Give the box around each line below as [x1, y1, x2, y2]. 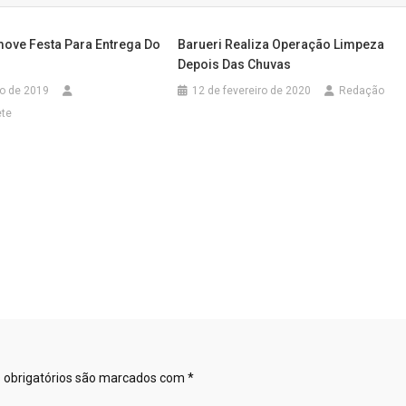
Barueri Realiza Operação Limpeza [178, 37, 385, 52]
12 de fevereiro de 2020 [192, 84, 312, 97]
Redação [339, 84, 385, 97]
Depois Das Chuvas [178, 57, 292, 72]
